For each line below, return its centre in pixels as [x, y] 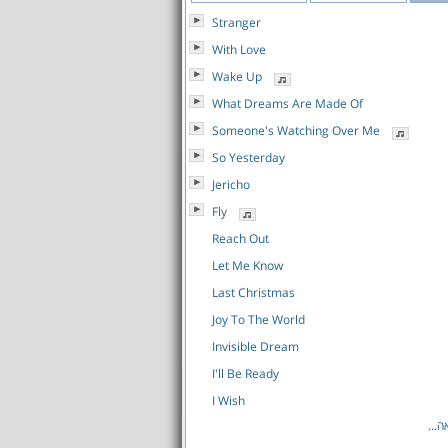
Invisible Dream [255, 346]
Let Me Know [247, 265]
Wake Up [237, 76]
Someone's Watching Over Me [296, 130]
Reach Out [240, 238]
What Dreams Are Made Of [287, 103]
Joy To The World [258, 319]
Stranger [236, 22]
